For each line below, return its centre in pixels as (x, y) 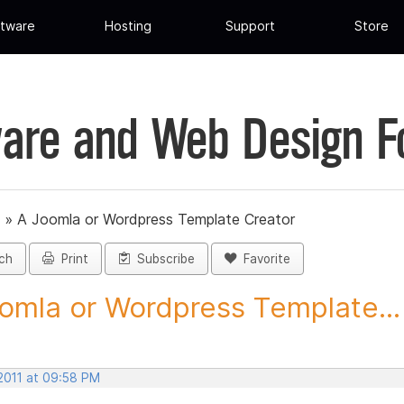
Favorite (263, 259)
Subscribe (162, 259)
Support (250, 26)
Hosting (129, 26)
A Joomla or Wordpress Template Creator (156, 220)
